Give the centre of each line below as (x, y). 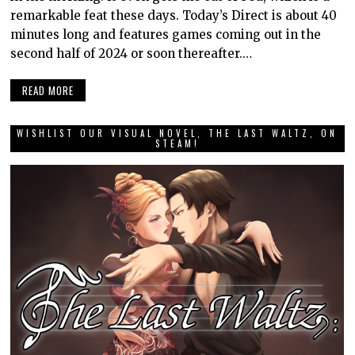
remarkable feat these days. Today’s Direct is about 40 (174, 16)
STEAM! (177, 143)
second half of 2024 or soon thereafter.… (132, 54)
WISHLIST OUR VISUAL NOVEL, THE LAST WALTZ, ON (177, 133)
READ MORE (48, 90)
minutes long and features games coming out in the (166, 35)
